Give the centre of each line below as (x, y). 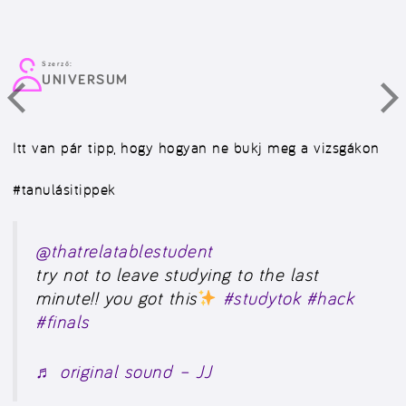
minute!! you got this (116, 298)
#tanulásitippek (64, 189)
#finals (63, 322)
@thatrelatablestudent (124, 251)
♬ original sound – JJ (124, 371)
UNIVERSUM (85, 80)
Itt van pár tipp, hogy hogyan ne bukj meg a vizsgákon (196, 148)
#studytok (261, 298)
